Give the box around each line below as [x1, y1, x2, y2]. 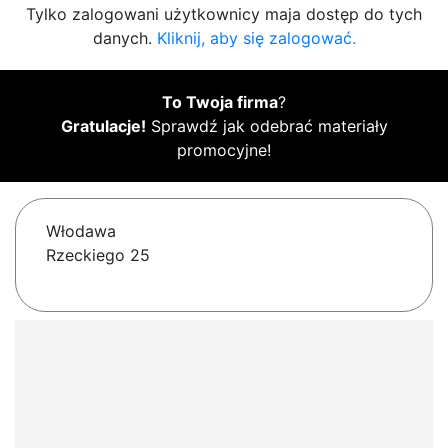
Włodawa [46, 221, 116, 242]
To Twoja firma [162, 92, 278, 113]
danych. [92, 28, 157, 49]
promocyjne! [177, 140, 271, 161]
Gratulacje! [60, 116, 146, 137]
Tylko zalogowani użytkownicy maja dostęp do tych [26, 4, 422, 25]
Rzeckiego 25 [46, 245, 150, 266]
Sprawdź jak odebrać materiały [145, 116, 388, 137]
